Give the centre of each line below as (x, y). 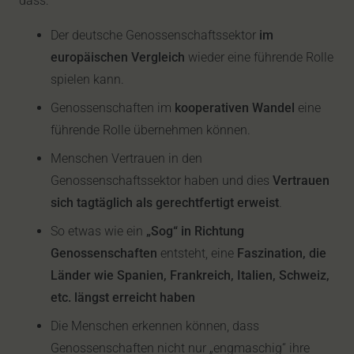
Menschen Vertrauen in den (126, 158)
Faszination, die (282, 253)
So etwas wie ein (98, 231)
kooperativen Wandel (235, 108)
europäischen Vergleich (118, 57)
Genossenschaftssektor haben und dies (162, 181)
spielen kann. (87, 79)
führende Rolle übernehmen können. (151, 130)
